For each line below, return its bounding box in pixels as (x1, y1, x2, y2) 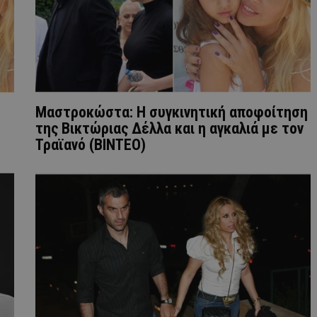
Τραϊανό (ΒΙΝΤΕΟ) (35, 136, 146, 154)
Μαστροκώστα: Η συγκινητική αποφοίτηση (35, 103, 308, 122)
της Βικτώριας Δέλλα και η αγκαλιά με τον (35, 120, 304, 138)
